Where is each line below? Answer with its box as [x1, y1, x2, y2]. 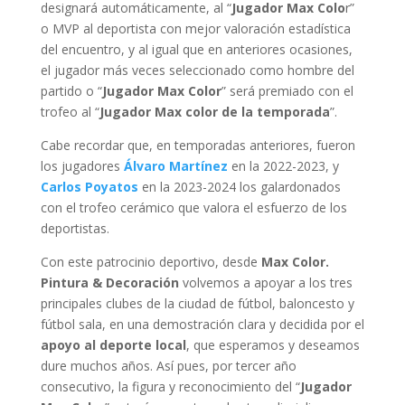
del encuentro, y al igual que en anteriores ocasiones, [40, 41, 353, 59]
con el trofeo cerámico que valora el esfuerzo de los [40, 199, 347, 217]
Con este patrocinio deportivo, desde [40, 253, 261, 271]
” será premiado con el [221, 82, 353, 100]
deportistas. [40, 220, 109, 238]
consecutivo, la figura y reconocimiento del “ [40, 378, 300, 396]
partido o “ [40, 82, 102, 100]
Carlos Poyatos [40, 178, 138, 196]
